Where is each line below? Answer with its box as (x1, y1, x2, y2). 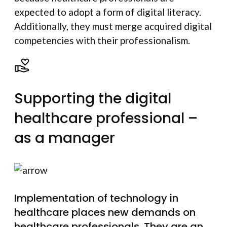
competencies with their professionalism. (14, 34, 190, 47)
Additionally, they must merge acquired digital (14, 20, 212, 32)
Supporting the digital (14, 89, 171, 109)
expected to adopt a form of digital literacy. (14, 6, 201, 18)
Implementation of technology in (14, 191, 178, 205)
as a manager (14, 128, 115, 148)
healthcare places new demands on (14, 205, 196, 219)
